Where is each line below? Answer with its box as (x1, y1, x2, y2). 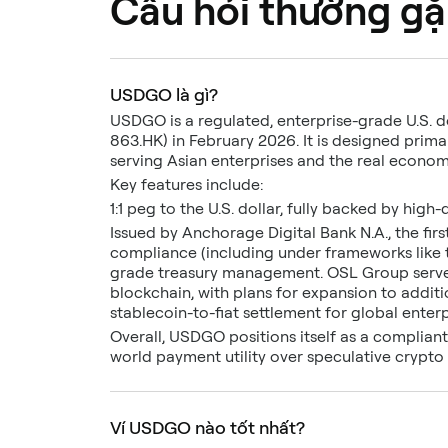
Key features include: (110, 174, 263, 194)
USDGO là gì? (110, 83, 218, 105)
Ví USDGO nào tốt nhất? (110, 416, 305, 438)
